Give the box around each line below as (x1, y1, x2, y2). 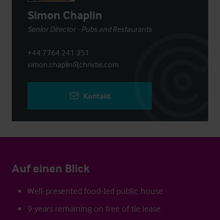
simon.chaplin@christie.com (27, 59, 119, 69)
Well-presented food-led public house (27, 185, 163, 196)
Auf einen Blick (12, 161, 90, 175)
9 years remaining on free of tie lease (27, 203, 161, 214)
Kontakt (82, 91, 110, 101)
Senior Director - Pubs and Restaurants (27, 24, 152, 34)
